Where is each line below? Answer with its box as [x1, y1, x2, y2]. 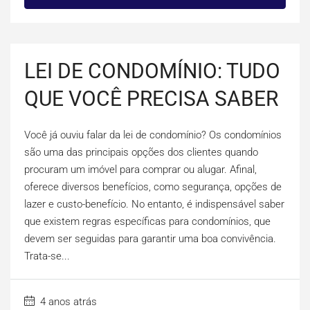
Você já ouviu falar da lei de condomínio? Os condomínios [24, 129, 282, 142]
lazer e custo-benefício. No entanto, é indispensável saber [24, 198, 284, 211]
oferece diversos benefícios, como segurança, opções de [24, 181, 282, 194]
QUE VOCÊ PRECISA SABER [24, 86, 278, 111]
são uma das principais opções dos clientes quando [24, 146, 258, 159]
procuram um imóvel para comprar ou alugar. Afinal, [24, 163, 257, 176]
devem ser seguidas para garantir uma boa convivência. [24, 232, 276, 246]
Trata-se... [24, 250, 70, 263]
